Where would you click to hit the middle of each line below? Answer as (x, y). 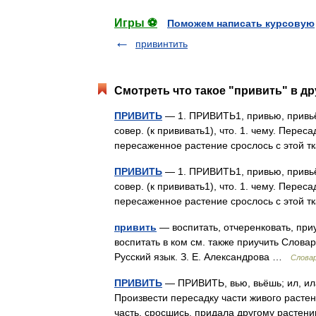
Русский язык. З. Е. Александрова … (202, 257)
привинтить (162, 44)
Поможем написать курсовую (241, 23)
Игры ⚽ (136, 23)
